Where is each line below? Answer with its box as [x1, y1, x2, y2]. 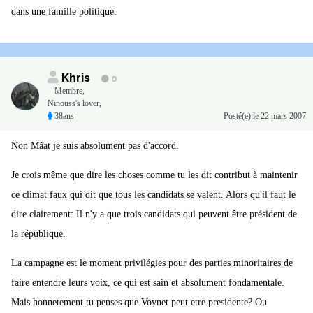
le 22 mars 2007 [253, 111, 306, 122]
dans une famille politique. [11, 6, 117, 17]
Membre [54, 86, 82, 96]
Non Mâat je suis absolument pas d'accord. [11, 140, 179, 152]
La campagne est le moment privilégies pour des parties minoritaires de [11, 258, 293, 269]
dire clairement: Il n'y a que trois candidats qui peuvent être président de [11, 209, 297, 220]
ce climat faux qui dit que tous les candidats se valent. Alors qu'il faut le [11, 189, 296, 201]
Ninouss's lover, [48, 99, 101, 109]
